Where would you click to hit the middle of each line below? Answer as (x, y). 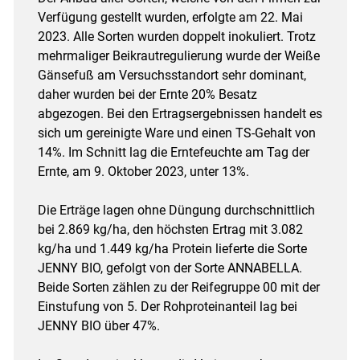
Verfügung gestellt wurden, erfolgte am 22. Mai (170, 17)
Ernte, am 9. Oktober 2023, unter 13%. (143, 171)
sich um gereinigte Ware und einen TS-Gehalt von (176, 133)
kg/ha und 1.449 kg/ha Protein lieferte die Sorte (172, 248)
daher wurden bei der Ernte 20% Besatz (147, 94)
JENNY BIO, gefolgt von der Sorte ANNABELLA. (170, 268)
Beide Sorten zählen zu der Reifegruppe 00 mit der (178, 287)
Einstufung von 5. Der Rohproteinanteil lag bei (167, 306)
